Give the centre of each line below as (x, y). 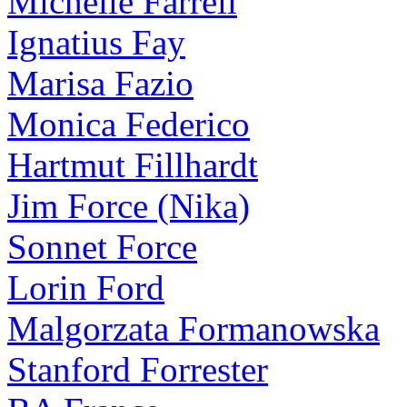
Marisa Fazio (100, 83)
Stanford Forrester (138, 369)
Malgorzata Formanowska (194, 328)
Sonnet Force (102, 247)
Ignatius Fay (96, 42)
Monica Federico (129, 124)
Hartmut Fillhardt (133, 165)
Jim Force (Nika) (129, 206)
